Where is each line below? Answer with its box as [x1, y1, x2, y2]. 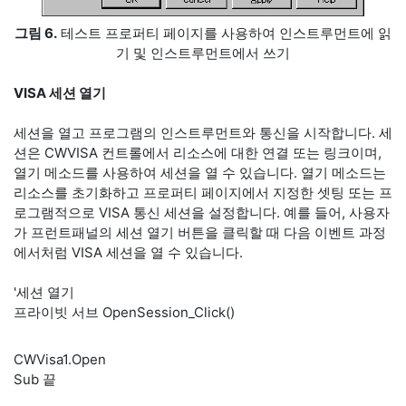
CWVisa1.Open [14, 351, 106, 368]
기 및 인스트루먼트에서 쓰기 [116, 44, 290, 62]
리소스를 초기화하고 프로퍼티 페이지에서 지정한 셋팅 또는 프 [14, 184, 392, 201]
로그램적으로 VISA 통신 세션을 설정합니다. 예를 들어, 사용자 [14, 204, 390, 221]
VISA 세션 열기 [14, 84, 106, 101]
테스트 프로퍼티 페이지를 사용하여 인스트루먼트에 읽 [57, 24, 391, 42]
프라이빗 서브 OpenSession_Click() [14, 304, 235, 321]
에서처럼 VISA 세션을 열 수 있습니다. [14, 244, 243, 261]
